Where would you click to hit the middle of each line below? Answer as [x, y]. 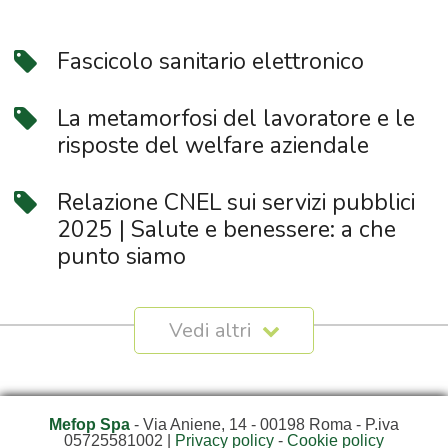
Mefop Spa [89, 424]
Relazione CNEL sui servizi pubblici [235, 202]
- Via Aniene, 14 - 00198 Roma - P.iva [264, 424]
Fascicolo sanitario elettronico [210, 61]
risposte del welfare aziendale [212, 145]
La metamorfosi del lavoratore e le [235, 118]
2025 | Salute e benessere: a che [226, 229]
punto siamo [121, 256]
